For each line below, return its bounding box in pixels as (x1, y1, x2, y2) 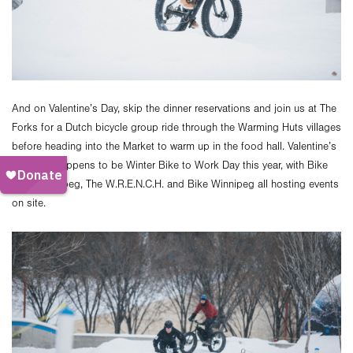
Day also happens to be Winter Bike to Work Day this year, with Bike (12, 159, 328, 173)
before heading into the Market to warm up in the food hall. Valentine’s (12, 140, 336, 154)
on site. (12, 197, 46, 210)
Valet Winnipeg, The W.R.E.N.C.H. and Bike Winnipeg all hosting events (12, 178, 339, 191)
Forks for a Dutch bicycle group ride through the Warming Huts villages (12, 121, 341, 135)
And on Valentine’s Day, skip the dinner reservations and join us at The (12, 102, 336, 116)
